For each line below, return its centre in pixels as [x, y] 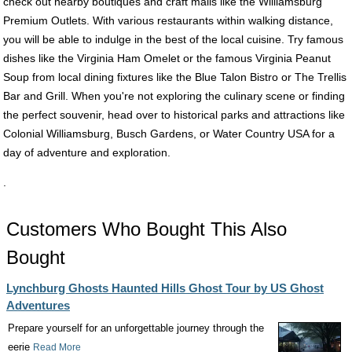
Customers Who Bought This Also [147, 229]
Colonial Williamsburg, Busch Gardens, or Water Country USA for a [169, 134]
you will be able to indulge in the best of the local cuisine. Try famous [173, 39]
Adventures [38, 305]
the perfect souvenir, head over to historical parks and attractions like [174, 115]
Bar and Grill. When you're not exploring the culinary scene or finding [174, 96]
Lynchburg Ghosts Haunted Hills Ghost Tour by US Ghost [165, 288]
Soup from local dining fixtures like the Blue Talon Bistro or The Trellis [175, 77]
